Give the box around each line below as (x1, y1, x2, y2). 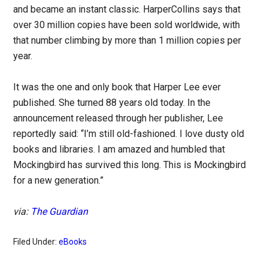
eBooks (59, 237, 87, 246)
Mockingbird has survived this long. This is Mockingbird (13, 159, 246, 170)
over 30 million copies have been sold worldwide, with (13, 19, 240, 31)
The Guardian (31, 206, 89, 217)
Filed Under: (13, 237, 59, 246)
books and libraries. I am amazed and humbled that (13, 144, 226, 155)
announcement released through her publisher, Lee (13, 112, 224, 124)
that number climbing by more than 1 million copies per (13, 35, 242, 46)
